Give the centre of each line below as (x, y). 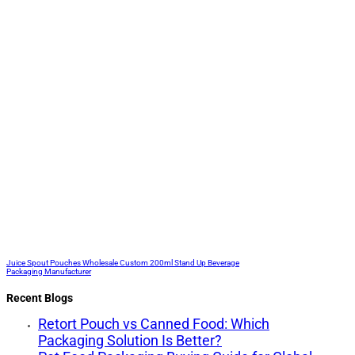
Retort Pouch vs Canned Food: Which (154, 324)
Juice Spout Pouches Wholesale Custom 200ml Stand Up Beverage (123, 263)
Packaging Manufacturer (49, 271)
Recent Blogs (40, 298)
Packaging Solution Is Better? (130, 340)
